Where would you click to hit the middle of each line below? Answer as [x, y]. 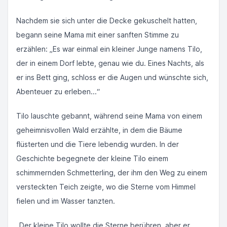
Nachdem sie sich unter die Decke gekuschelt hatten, [107, 21]
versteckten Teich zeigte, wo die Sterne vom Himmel [106, 187]
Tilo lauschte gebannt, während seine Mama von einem [109, 116]
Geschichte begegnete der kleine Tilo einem [92, 158]
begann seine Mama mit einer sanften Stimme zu [98, 35]
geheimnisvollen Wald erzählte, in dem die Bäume [99, 130]
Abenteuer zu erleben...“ [58, 91]
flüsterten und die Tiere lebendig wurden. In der [98, 144]
